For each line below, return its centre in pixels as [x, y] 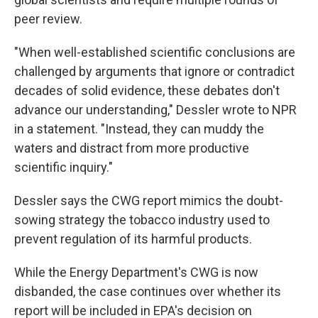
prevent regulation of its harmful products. [133, 239]
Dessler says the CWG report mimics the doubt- [149, 201]
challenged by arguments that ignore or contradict [154, 71]
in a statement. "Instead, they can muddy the [139, 129]
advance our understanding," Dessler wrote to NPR [155, 110]
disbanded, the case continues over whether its [148, 291]
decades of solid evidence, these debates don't [147, 91]
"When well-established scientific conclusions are [155, 52]
